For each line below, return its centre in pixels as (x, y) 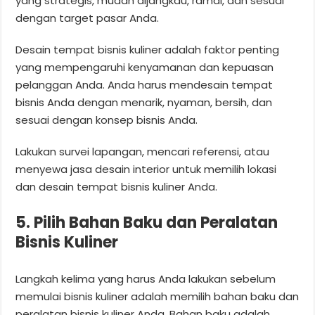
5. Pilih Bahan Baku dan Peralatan (147, 222)
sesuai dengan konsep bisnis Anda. (107, 120)
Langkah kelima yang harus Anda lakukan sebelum (146, 278)
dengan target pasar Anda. (88, 18)
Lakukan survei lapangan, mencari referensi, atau (143, 151)
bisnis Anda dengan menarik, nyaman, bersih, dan (144, 102)
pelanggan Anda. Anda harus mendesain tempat (144, 84)
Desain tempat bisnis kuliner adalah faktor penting (148, 49)
